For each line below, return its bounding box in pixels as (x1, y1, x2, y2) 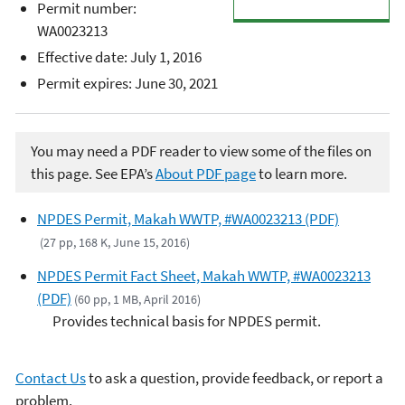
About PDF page (155, 163, 256, 184)
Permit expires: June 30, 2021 (37, 73, 218, 94)
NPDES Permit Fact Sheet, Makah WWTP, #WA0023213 (37, 266, 371, 286)
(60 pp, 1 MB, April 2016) (74, 291, 202, 307)
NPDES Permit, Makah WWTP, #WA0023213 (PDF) (37, 209, 339, 230)
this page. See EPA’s (31, 163, 155, 184)
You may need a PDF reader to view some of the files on (31, 140, 372, 161)
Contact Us (15, 368, 86, 389)
